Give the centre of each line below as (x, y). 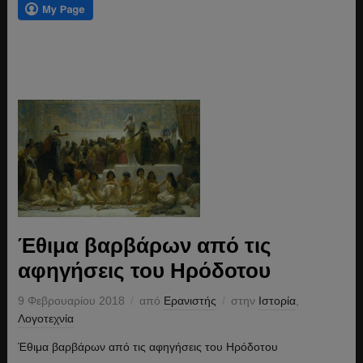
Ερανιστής (190, 300)
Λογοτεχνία (45, 318)
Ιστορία (277, 300)
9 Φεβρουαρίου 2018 (71, 300)
